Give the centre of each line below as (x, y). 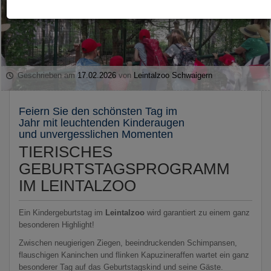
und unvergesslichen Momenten (96, 134)
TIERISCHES (66, 152)
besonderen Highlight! (58, 224)
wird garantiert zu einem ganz (197, 212)
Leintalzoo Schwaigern (173, 75)
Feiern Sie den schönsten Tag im (98, 111)
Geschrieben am (47, 75)
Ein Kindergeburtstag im (62, 212)
